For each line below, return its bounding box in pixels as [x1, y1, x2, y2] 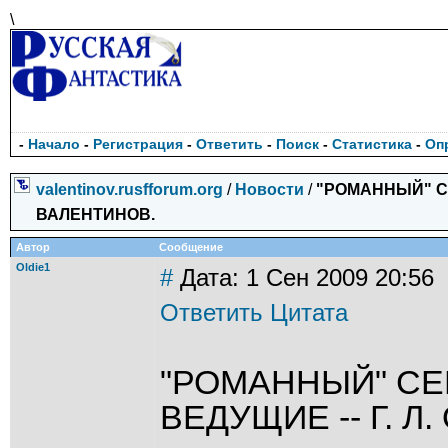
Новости [235, 181, 304, 198]
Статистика [332, 136, 412, 152]
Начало [28, 136, 80, 152]
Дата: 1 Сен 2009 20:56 [173, 264, 434, 291]
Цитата [270, 299, 348, 326]
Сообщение [159, 241, 223, 253]
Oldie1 [16, 261, 50, 273]
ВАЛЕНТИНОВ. [36, 206, 155, 223]
